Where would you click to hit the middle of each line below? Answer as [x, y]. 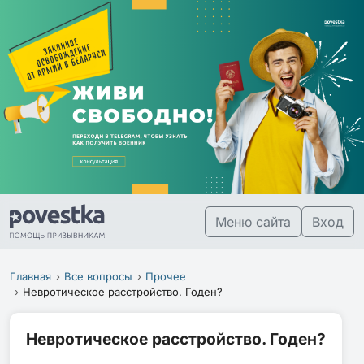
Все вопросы [99, 276]
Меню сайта [253, 221]
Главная [30, 276]
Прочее [166, 276]
